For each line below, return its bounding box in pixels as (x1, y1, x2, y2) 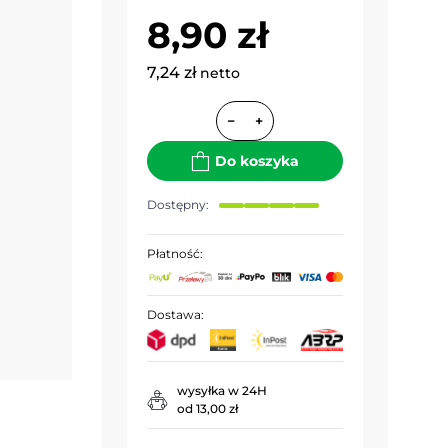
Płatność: (146, 246, 203, 261)
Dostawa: (146, 306, 204, 322)
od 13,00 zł (176, 400, 238, 416)
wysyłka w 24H (176, 382, 267, 398)
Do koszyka (215, 152, 300, 170)
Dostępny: (146, 197, 209, 212)
